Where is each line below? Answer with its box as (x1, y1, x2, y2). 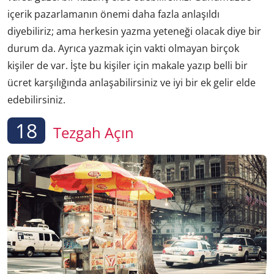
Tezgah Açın (50, 122, 134, 143)
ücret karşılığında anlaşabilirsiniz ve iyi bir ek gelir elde (7, 75, 256, 89)
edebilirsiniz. (7, 92, 65, 106)
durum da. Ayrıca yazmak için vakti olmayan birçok (7, 41, 239, 55)
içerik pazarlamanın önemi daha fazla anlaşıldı (7, 7, 220, 21)
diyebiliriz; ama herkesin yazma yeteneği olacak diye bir (7, 24, 261, 38)
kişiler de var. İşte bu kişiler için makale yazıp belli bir (7, 58, 248, 72)
